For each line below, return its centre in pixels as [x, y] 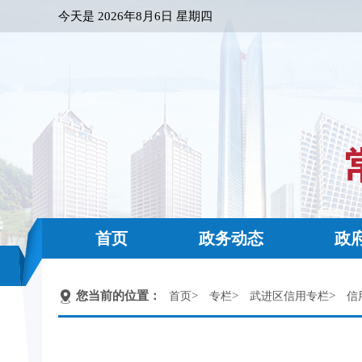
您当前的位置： [118, 296]
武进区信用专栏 [289, 296]
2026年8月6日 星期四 [155, 16]
